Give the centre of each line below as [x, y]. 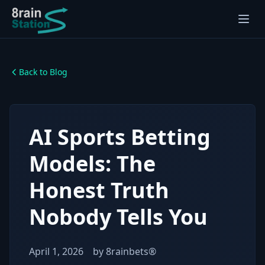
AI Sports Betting [120, 137]
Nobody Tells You [118, 217]
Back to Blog [43, 72]
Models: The [92, 164]
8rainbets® [131, 251]
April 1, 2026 [56, 251]
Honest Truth [99, 190]
